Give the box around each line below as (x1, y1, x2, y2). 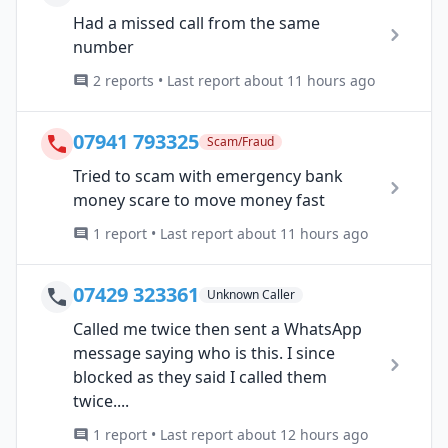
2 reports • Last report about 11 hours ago (93, 70, 375, 90)
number (73, 35, 134, 58)
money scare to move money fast (73, 188, 325, 211)
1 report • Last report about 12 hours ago (93, 424, 368, 444)
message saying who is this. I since (73, 341, 335, 364)
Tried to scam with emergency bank (73, 164, 343, 187)
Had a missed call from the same (73, 11, 320, 34)
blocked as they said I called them (73, 365, 327, 388)
